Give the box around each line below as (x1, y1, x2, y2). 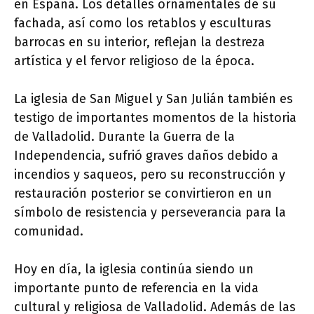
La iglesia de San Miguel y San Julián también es (14, 91, 293, 107)
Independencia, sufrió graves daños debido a (14, 148, 278, 163)
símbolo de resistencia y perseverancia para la (14, 205, 286, 220)
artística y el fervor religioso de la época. (14, 53, 254, 69)
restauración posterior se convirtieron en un (14, 186, 272, 201)
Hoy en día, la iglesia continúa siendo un (14, 261, 254, 277)
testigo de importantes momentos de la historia (14, 110, 296, 125)
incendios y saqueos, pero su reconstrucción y (14, 167, 285, 182)
